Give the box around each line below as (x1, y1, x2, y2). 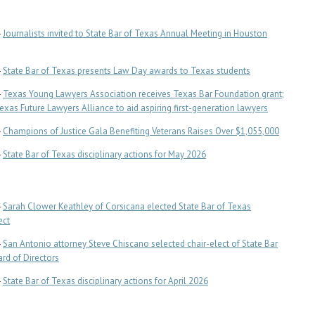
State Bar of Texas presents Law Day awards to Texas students (3, 65, 250, 77)
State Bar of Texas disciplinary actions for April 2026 (3, 275, 208, 287)
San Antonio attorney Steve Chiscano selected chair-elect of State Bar (3, 238, 278, 250)
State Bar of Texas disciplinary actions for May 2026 (3, 148, 206, 160)
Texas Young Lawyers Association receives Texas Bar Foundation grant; (3, 88, 283, 100)
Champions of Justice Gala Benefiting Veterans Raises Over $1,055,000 (3, 125, 279, 137)
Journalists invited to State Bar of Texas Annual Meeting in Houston (3, 27, 267, 39)
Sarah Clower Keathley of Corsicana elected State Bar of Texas (3, 200, 251, 212)
